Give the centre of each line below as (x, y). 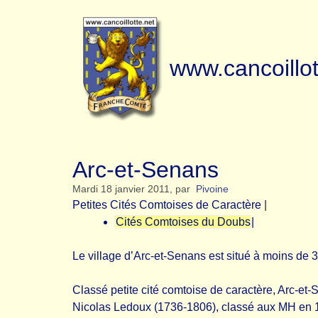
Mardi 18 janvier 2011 (121, 189)
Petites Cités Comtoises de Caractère (167, 205)
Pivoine (212, 189)
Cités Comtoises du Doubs (183, 222)
